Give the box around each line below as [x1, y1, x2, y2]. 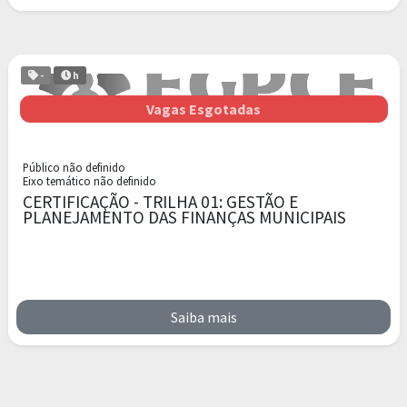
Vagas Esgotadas [146, 100, 261, 119]
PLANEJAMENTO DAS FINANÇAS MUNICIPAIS [22, 205, 346, 228]
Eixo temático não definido [22, 173, 156, 188]
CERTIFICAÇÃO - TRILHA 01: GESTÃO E [22, 190, 298, 213]
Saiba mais [170, 307, 237, 326]
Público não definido [22, 159, 125, 174]
